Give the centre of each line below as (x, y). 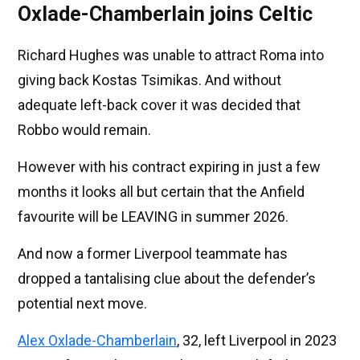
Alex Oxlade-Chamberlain (97, 341)
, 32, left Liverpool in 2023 (257, 341)
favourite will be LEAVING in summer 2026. (153, 217)
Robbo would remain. (84, 130)
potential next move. (82, 304)
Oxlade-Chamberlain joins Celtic (165, 14)
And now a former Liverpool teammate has (153, 254)
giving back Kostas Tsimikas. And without (149, 80)
